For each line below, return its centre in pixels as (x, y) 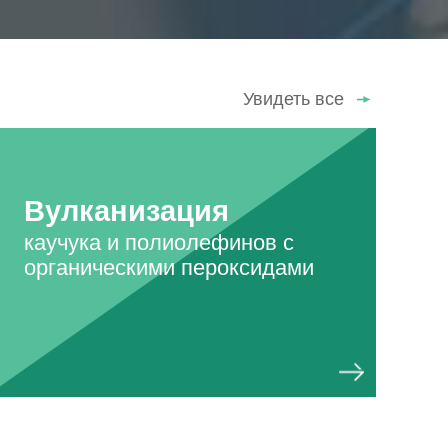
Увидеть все (293, 99)
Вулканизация (126, 211)
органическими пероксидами (169, 268)
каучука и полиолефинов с (159, 243)
